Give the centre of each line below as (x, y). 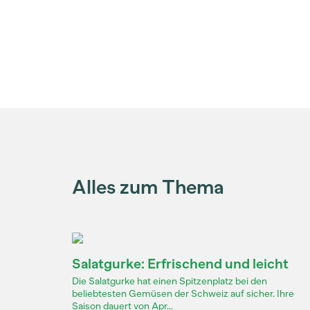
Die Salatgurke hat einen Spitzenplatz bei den (170, 281)
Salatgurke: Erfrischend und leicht (180, 264)
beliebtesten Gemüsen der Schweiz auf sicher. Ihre (183, 294)
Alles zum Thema (148, 187)
